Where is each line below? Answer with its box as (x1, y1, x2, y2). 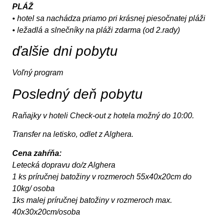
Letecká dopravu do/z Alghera (12, 160, 115, 169)
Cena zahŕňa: (12, 149, 62, 157)
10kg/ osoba (12, 184, 55, 193)
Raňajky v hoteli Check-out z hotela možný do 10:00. (12, 111, 194, 120)
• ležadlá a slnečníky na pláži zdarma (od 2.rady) (12, 25, 180, 34)
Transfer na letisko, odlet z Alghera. (12, 130, 133, 139)
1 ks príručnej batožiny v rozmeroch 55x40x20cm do (12, 172, 192, 181)
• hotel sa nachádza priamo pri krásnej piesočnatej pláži (12, 14, 205, 22)
